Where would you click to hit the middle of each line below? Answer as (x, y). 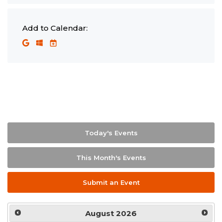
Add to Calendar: (55, 28)
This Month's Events (111, 157)
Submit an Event (111, 182)
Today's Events (111, 133)
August (100, 213)
